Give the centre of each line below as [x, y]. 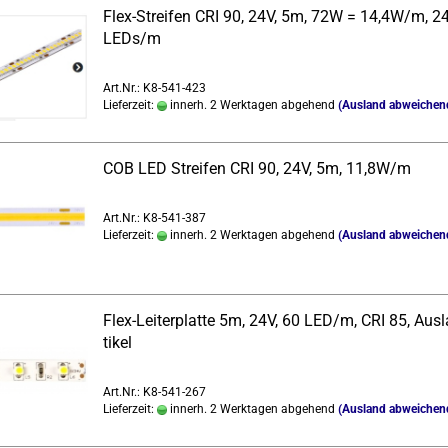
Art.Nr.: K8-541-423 [154, 88]
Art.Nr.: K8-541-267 [154, 392]
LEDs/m [131, 38]
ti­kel [117, 342]
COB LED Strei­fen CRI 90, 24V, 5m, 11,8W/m [256, 168]
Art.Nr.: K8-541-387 [154, 218]
